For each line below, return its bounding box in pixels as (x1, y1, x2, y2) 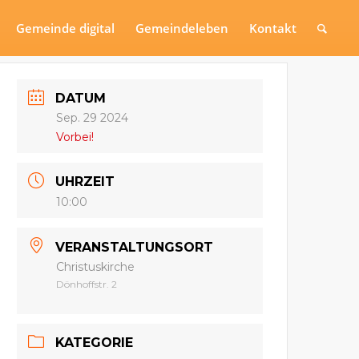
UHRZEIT (55, 174, 115, 190)
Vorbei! (56, 130, 95, 145)
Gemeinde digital (16, 20, 115, 36)
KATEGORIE (55, 334, 134, 350)
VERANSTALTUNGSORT (55, 239, 214, 255)
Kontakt (249, 20, 297, 36)
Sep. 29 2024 (56, 111, 129, 126)
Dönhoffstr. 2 (56, 277, 118, 290)
